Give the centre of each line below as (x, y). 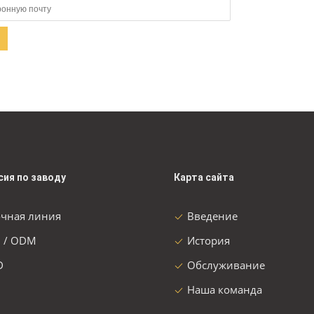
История (209, 240)
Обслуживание (226, 265)
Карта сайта (204, 177)
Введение (212, 216)
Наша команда (225, 289)
